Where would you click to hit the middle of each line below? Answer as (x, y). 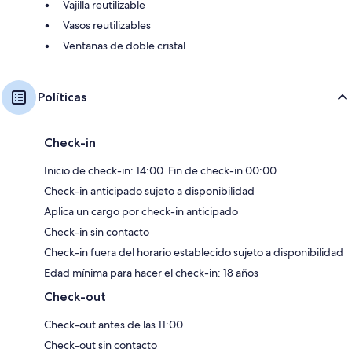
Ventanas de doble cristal (124, 45)
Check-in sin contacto (97, 231)
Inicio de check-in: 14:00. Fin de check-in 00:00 (160, 170)
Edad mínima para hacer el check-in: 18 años (151, 272)
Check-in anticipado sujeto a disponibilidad (149, 191)
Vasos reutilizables (107, 25)
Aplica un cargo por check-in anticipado (141, 211)
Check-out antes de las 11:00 (114, 324)
